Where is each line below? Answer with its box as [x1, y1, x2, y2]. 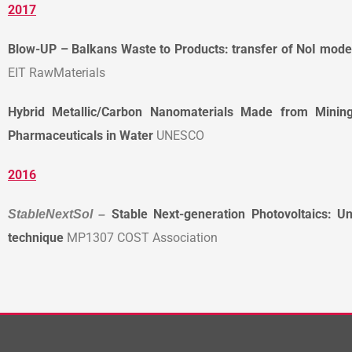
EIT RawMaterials [8, 64, 105, 80]
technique [8, 229, 64, 245]
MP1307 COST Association [64, 229, 218, 245]
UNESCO [153, 127, 204, 143]
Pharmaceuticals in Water [8, 127, 153, 143]
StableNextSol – [8, 207, 112, 221]
